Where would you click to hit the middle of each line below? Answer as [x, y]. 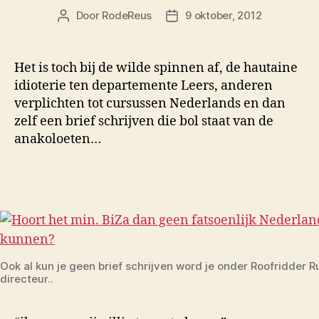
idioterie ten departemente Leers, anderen [143, 86]
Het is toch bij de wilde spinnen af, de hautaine [156, 68]
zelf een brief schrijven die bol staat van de [144, 122]
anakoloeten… [58, 140]
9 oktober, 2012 [224, 16]
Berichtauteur [97, 16]
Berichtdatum [206, 16]
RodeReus [127, 16]
